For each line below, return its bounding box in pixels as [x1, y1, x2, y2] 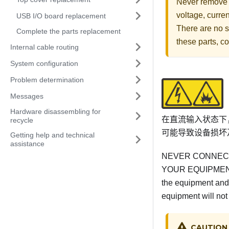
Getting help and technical [10, 131, 95, 139]
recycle [10, 116, 33, 124]
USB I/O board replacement [16, 11, 106, 20]
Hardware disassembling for [10, 107, 101, 116]
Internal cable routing [10, 42, 79, 51]
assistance [10, 140, 44, 148]
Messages [10, 91, 43, 100]
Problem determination [10, 75, 84, 84]
